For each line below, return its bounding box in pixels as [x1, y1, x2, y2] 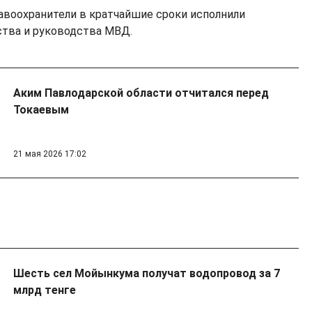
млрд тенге [13, 283, 76, 297]
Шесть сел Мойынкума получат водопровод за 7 [13, 267, 280, 281]
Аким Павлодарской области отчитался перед [13, 86, 269, 100]
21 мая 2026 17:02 [13, 149, 86, 159]
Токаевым [13, 103, 69, 117]
